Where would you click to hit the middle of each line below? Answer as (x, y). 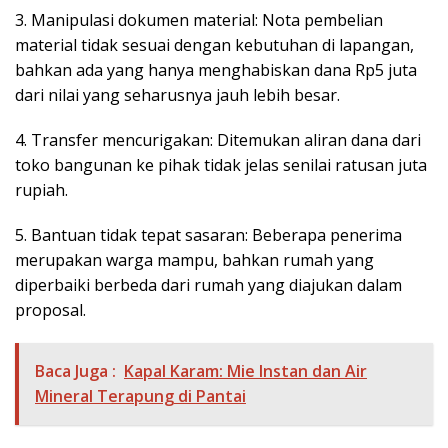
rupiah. (41, 189)
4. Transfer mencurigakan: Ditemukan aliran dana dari (218, 139)
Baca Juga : (75, 370)
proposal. (50, 309)
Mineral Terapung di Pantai (140, 395)
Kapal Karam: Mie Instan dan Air (245, 370)
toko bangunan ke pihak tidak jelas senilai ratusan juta (221, 164)
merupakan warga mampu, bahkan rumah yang (194, 259)
